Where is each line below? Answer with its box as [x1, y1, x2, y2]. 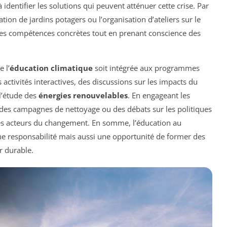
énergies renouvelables [39, 90, 128, 101]
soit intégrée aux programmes [93, 63, 200, 73]
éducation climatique [10, 63, 93, 73]
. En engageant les [128, 90, 190, 101]
